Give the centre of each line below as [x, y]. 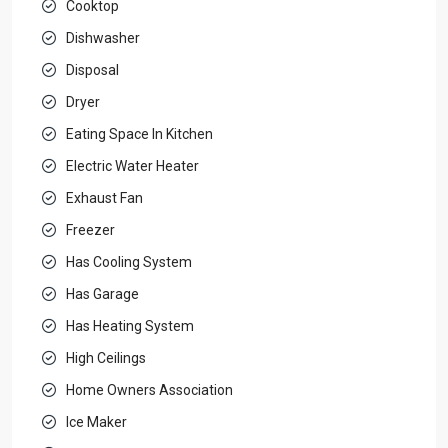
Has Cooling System [129, 261]
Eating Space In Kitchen [139, 133]
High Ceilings [106, 357]
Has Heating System [130, 325]
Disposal [92, 69]
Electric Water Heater [132, 165]
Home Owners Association [149, 389]
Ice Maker [96, 421]
